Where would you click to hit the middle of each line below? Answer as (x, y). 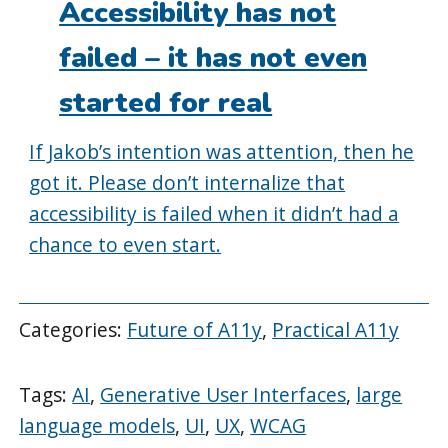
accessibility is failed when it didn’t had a (214, 213)
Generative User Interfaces (223, 394)
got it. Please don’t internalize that (187, 182)
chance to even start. (125, 244)
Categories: (73, 330)
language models (97, 425)
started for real (166, 102)
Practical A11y (336, 330)
